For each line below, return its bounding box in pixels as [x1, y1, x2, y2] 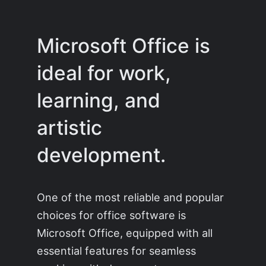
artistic [37, 116, 103, 140]
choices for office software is [37, 208, 186, 222]
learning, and [37, 88, 161, 113]
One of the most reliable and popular [37, 191, 224, 204]
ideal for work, [37, 61, 172, 85]
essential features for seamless [37, 244, 197, 258]
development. [37, 143, 166, 167]
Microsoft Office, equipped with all [37, 226, 213, 240]
